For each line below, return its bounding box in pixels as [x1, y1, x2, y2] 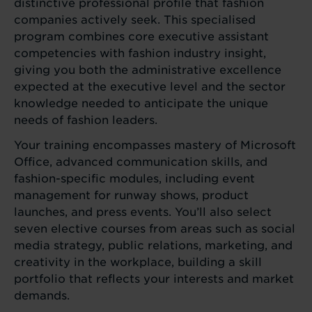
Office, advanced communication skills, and [14, 155, 267, 169]
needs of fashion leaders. [14, 114, 157, 127]
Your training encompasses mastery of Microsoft [14, 139, 296, 152]
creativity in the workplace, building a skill [14, 256, 262, 269]
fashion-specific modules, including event [14, 172, 255, 185]
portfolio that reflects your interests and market [14, 272, 294, 286]
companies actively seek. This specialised [14, 13, 256, 26]
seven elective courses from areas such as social [14, 222, 295, 235]
